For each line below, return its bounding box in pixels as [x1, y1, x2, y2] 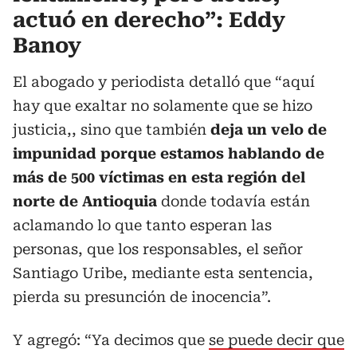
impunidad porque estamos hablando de [13, 144, 324, 162]
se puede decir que [209, 331, 344, 348]
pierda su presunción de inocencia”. [13, 288, 271, 305]
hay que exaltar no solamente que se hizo [13, 96, 312, 114]
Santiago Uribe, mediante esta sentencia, [13, 264, 313, 281]
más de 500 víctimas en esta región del [13, 168, 305, 186]
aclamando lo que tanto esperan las [13, 216, 272, 233]
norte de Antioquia [13, 192, 157, 210]
